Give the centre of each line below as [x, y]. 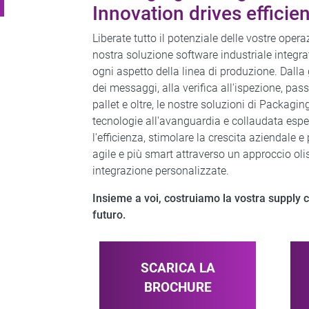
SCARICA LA [178, 268]
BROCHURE [178, 287]
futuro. [109, 215]
